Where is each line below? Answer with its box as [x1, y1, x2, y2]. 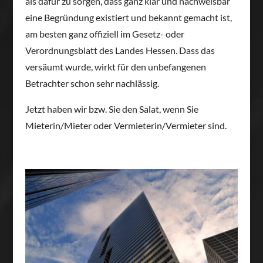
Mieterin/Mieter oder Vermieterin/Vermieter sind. [25, 119, 227, 131]
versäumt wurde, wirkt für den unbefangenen [25, 60, 206, 72]
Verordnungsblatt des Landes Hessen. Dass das [25, 44, 215, 56]
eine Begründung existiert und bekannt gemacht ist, [25, 11, 232, 23]
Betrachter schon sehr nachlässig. [25, 77, 159, 89]
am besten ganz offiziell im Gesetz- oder [25, 28, 184, 39]
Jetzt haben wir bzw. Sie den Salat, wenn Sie [25, 103, 198, 114]
